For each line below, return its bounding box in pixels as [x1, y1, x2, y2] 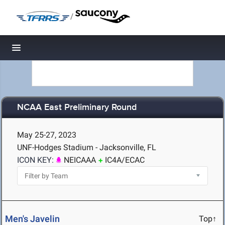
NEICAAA [64, 155, 96, 165]
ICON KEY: [17, 155, 54, 165]
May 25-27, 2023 [17, 130, 76, 140]
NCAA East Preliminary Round [17, 102, 137, 114]
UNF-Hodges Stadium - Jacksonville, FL [17, 143, 156, 152]
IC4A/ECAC [105, 155, 145, 165]
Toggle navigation [17, 45, 84, 56]
